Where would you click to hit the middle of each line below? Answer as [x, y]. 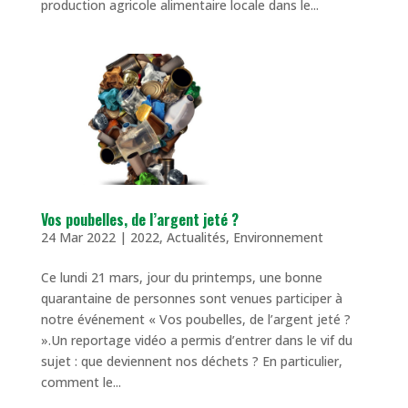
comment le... [81, 382]
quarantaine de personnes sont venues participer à [191, 298]
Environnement [278, 237]
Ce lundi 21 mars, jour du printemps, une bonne [181, 277]
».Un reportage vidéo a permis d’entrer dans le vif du [196, 340]
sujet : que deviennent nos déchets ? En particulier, [191, 361]
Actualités [196, 237]
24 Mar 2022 [78, 237]
